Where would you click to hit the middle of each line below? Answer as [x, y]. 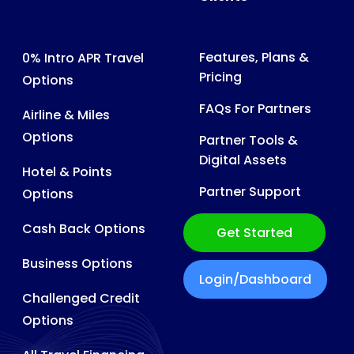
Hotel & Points [67, 171]
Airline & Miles [66, 115]
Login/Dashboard [255, 279]
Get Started [254, 232]
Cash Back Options [83, 228]
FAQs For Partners [255, 108]
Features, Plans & [254, 57]
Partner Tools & [248, 140]
